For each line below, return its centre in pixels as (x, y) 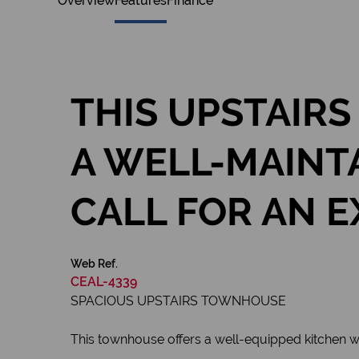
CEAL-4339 (104, 282)
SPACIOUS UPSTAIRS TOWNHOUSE (178, 301)
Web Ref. (94, 264)
